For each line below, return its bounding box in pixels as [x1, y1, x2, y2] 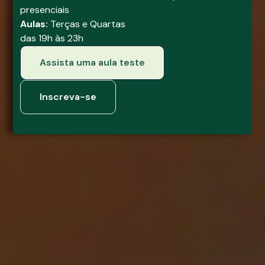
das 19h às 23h [20, 31, 84, 44]
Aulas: [20, 17, 49, 30]
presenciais [20, 3, 70, 16]
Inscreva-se [40, 90, 97, 103]
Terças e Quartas [48, 17, 126, 30]
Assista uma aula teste [40, 56, 146, 69]
